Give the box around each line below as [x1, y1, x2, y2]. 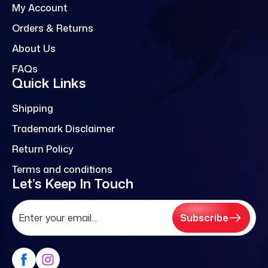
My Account [12, 1, 68, 15]
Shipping [12, 102, 53, 115]
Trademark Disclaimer [12, 122, 115, 136]
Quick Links [12, 74, 86, 93]
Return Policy [12, 142, 74, 156]
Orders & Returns [12, 22, 93, 35]
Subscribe [180, 211, 228, 225]
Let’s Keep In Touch [12, 174, 133, 193]
